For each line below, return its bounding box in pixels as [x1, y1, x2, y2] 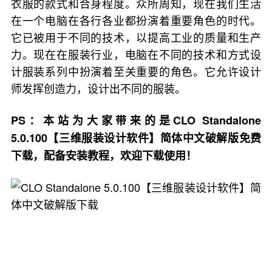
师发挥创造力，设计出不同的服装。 [10, 80, 186, 96]
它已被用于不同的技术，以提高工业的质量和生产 [10, 29, 262, 45]
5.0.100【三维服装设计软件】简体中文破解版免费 [10, 130, 262, 146]
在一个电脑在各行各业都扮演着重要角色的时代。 [10, 12, 262, 28]
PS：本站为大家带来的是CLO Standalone [10, 112, 262, 128]
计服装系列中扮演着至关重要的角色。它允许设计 [10, 63, 262, 79]
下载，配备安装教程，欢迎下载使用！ [10, 148, 197, 163]
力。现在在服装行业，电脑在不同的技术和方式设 [10, 46, 262, 62]
